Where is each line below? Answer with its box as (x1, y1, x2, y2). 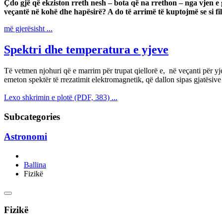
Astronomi (4, 131, 47, 142)
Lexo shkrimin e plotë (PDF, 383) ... (4, 93, 117, 102)
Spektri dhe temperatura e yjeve (4, 43, 168, 56)
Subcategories (4, 111, 60, 122)
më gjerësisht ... (4, 24, 53, 33)
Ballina (24, 161, 46, 169)
